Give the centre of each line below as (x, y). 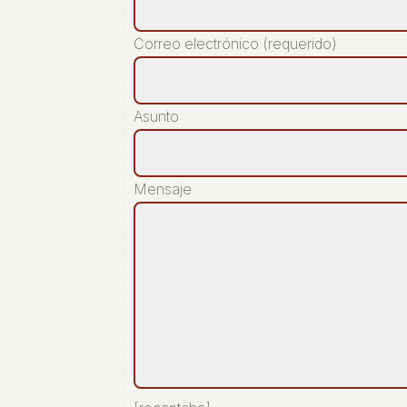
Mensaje (163, 189)
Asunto (157, 116)
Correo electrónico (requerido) (236, 43)
